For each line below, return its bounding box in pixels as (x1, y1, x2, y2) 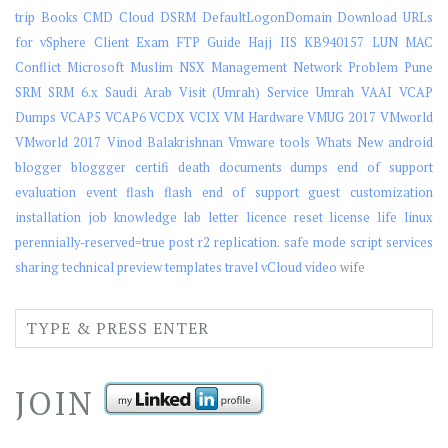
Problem (348, 58, 398, 76)
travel (225, 258, 258, 276)
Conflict (15, 58, 61, 76)
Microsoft (67, 58, 124, 76)
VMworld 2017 (15, 133, 102, 151)
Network (293, 58, 342, 76)
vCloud (261, 258, 302, 276)
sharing (15, 258, 59, 276)
